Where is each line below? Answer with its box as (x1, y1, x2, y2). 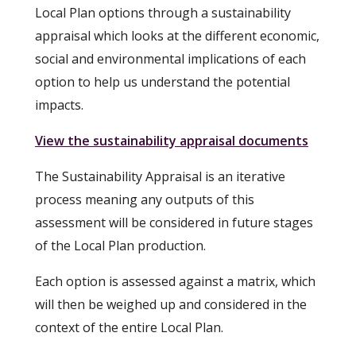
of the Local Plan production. (35, 237, 209, 255)
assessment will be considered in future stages (35, 214, 313, 232)
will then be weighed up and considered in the (35, 296, 307, 314)
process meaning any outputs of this (35, 191, 254, 209)
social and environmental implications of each (35, 50, 306, 68)
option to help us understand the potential (35, 73, 290, 91)
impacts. (35, 96, 83, 114)
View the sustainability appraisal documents (35, 132, 308, 150)
